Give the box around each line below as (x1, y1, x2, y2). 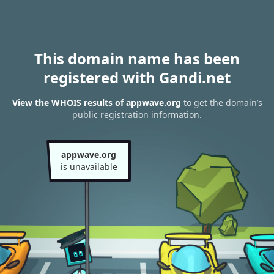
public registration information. (72, 109, 202, 121)
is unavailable (60, 161, 117, 172)
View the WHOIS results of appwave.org (12, 97, 181, 109)
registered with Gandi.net (43, 67, 231, 87)
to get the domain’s (180, 97, 262, 109)
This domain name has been (34, 48, 240, 68)
